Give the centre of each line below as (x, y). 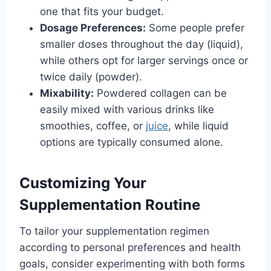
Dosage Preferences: (93, 28)
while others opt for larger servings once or (144, 61)
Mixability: (67, 93)
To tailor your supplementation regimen (114, 231)
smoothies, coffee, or (93, 126)
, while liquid (198, 126)
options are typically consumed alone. (132, 142)
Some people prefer (195, 28)
